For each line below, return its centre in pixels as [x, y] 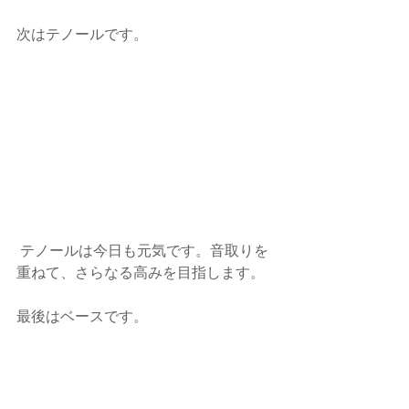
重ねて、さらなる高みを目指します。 [141, 272]
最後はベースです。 [82, 316]
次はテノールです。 [82, 34]
